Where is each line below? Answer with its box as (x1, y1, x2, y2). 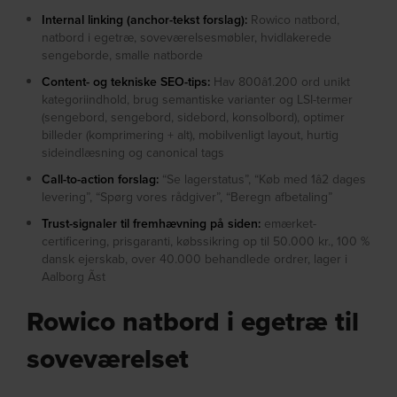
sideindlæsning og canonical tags (42, 144, 225, 162)
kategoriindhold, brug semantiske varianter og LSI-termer (42, 90, 354, 109)
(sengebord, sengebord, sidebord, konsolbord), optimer (42, 108, 346, 127)
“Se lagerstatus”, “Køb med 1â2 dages (159, 170, 367, 189)
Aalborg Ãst (42, 268, 106, 286)
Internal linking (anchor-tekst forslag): (42, 11, 248, 29)
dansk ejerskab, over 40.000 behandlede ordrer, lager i (42, 250, 348, 269)
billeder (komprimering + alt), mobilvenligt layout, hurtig (42, 126, 339, 144)
